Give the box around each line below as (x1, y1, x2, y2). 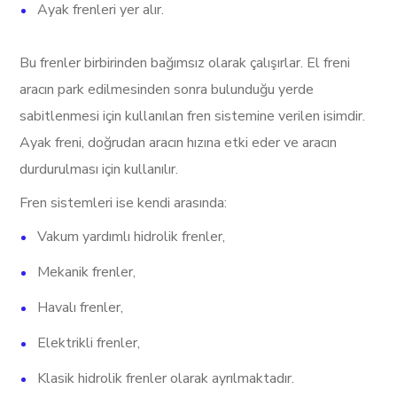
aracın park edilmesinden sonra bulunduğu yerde (19, 80, 315, 99)
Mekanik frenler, (37, 262, 136, 282)
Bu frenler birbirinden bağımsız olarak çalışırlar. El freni (19, 53, 351, 73)
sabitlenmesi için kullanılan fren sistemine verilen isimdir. (19, 106, 366, 126)
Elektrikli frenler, (37, 333, 141, 353)
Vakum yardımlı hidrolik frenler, (37, 227, 226, 246)
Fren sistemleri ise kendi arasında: (19, 193, 228, 213)
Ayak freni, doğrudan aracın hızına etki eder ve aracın (19, 133, 338, 152)
